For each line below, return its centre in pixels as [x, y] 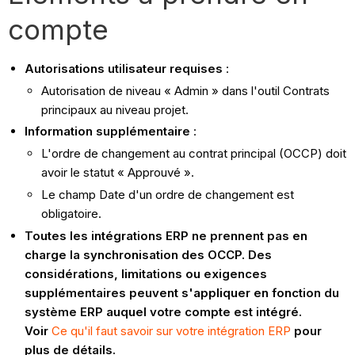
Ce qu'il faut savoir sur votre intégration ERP [172, 330]
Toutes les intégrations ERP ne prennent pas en [166, 235]
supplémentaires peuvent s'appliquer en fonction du [182, 292]
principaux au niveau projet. [117, 109]
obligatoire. [72, 213]
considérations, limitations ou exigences [146, 273]
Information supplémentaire [108, 132]
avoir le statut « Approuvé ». [120, 173]
